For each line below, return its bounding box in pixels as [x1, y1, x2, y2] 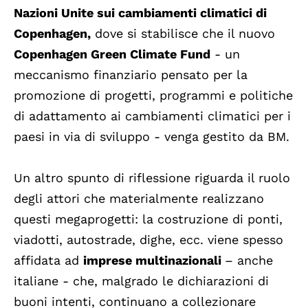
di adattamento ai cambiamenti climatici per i [14, 109, 291, 124]
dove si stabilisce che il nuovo [91, 26, 275, 41]
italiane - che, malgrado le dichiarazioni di [14, 274, 269, 289]
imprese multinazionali [83, 253, 225, 268]
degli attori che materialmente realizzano [14, 191, 264, 206]
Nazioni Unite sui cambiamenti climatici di [14, 5, 267, 21]
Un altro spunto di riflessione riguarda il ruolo [14, 170, 290, 186]
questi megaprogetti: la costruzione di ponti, [14, 212, 283, 227]
